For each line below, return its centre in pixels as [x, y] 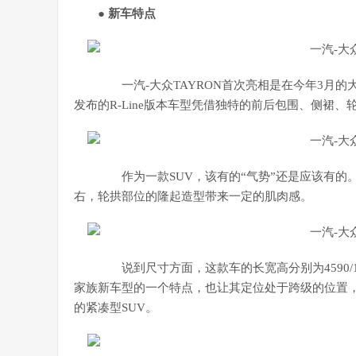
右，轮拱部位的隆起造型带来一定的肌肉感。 [193, 196]
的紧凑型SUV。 [116, 308]
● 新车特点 [127, 14]
